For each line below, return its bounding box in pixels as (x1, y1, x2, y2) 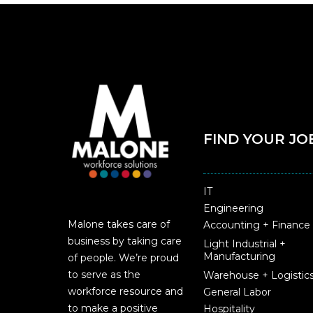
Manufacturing (203, 250, 275, 263)
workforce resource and (68, 285, 183, 298)
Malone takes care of (68, 218, 170, 231)
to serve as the (68, 268, 140, 282)
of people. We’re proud (68, 252, 179, 265)
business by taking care (68, 235, 182, 248)
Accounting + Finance (203, 219, 310, 232)
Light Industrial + (203, 238, 286, 251)
